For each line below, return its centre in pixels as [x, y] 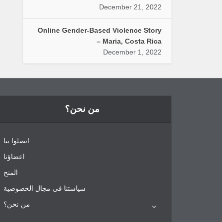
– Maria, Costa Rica [129, 41]
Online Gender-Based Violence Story [100, 30]
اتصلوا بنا [17, 140]
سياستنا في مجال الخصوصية [45, 188]
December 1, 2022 [132, 52]
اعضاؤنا [14, 156]
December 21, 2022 [130, 7]
